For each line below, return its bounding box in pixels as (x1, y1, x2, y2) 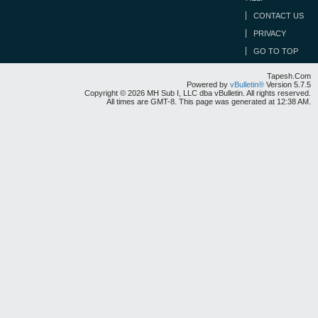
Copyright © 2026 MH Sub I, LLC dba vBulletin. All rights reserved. (84, 89, 311, 97)
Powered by (187, 80, 230, 89)
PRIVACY (253, 29, 286, 38)
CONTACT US (253, 11, 304, 20)
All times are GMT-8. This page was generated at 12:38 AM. (106, 97, 311, 106)
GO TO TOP (253, 47, 298, 55)
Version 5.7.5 (264, 80, 311, 89)
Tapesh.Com (267, 72, 311, 80)
